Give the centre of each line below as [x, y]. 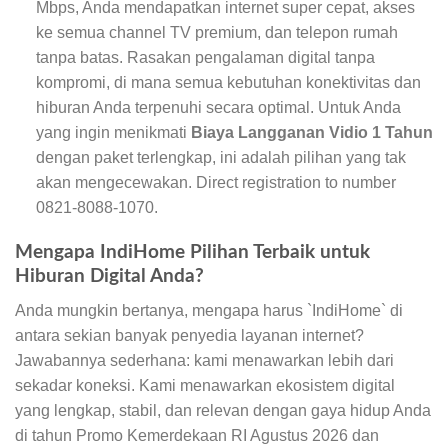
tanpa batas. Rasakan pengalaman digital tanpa [205, 57]
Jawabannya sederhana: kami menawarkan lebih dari [204, 361]
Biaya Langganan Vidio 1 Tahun [311, 132]
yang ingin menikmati [113, 132]
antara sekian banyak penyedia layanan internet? [189, 336]
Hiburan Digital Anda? [109, 276]
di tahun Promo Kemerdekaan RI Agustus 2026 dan [197, 436]
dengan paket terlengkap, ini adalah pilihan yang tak [220, 157]
